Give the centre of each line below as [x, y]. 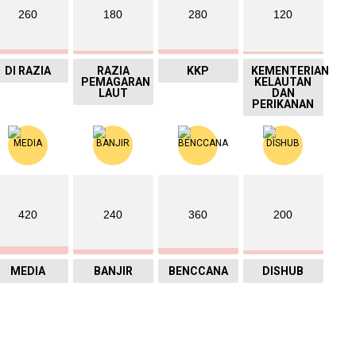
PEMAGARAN [115, 81]
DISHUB [283, 271]
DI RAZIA [28, 70]
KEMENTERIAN [290, 70]
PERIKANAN [283, 104]
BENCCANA [198, 271]
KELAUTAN [283, 81]
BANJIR [113, 271]
